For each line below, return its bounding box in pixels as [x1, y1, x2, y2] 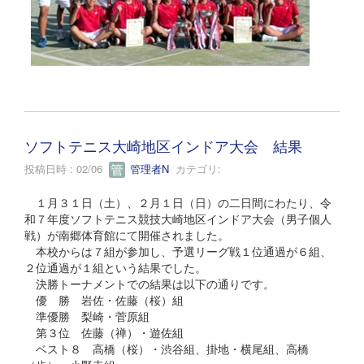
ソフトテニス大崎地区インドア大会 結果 [24, 134, 302, 156]
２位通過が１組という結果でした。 [24, 259, 206, 276]
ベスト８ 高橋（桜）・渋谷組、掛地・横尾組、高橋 [24, 340, 309, 357]
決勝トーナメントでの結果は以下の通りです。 [24, 275, 275, 292]
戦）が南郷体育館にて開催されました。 [24, 227, 229, 244]
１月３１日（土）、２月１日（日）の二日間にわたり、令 [24, 194, 331, 211]
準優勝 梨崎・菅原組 [24, 308, 149, 325]
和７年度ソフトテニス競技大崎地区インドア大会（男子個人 [24, 210, 331, 227]
